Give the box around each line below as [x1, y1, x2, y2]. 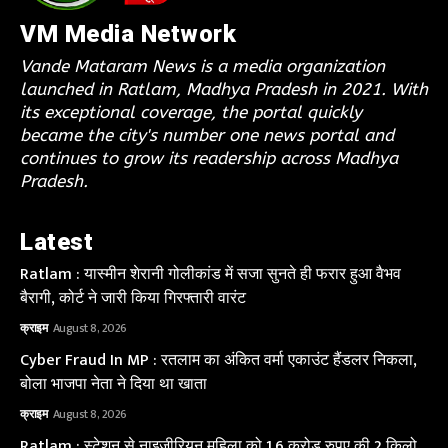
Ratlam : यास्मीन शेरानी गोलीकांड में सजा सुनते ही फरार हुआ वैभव [20, 261, 401, 289]
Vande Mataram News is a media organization [20, 56, 385, 77]
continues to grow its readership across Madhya [20, 148, 398, 169]
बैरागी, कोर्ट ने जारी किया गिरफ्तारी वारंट [20, 285, 246, 313]
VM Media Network [20, 20, 236, 49]
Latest [20, 228, 93, 257]
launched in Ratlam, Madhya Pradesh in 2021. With [20, 79, 428, 100]
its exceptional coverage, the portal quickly [20, 102, 362, 123]
